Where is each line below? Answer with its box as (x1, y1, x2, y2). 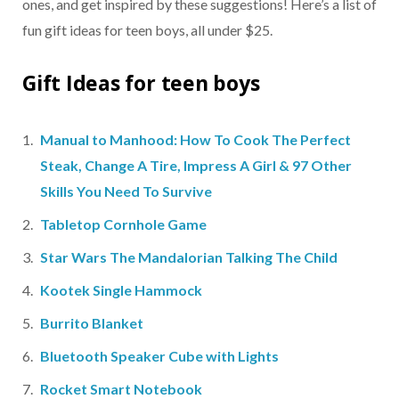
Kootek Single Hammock (40, 281, 202, 298)
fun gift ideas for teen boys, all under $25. (22, 21, 273, 39)
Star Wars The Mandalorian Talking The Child (40, 248, 340, 265)
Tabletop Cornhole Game (40, 216, 207, 232)
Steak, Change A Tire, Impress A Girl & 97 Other (40, 157, 352, 174)
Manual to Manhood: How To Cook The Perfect (40, 131, 351, 148)
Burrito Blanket (40, 314, 143, 331)
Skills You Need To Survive (40, 183, 215, 199)
